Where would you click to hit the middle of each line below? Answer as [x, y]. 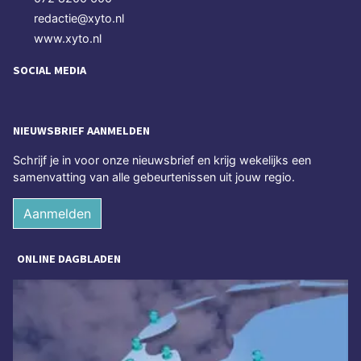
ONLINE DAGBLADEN [69, 259]
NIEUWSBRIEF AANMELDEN [81, 131]
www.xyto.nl [68, 38]
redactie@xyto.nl [79, 18]
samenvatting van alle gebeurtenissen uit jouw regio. [154, 177]
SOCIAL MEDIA [50, 70]
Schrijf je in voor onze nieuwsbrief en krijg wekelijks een [162, 160]
